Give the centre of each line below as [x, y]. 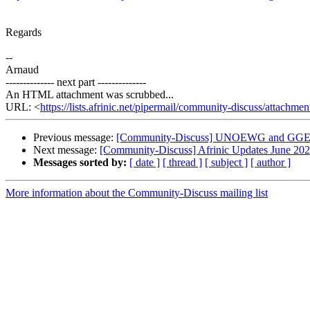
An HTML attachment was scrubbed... [90, 95]
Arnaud [22, 70]
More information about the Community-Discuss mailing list [137, 193]
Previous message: [75, 138]
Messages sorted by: [80, 163]
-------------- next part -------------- [76, 82]
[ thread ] [182, 163]
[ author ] [271, 163]
